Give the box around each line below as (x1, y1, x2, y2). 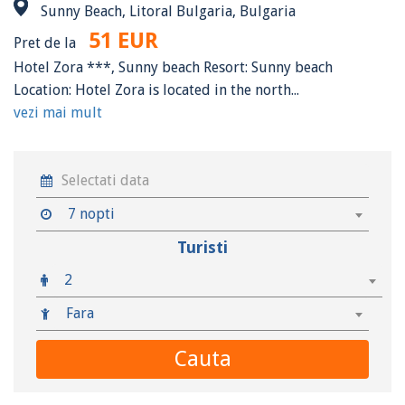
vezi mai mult (14, 103, 102, 121)
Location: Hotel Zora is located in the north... (14, 80, 299, 99)
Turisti (177, 237, 228, 257)
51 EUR (89, 27, 158, 53)
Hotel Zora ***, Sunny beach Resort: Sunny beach (14, 58, 333, 76)
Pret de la (14, 33, 80, 52)
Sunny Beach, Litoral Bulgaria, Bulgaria (37, 2, 296, 20)
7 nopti (68, 204, 115, 222)
